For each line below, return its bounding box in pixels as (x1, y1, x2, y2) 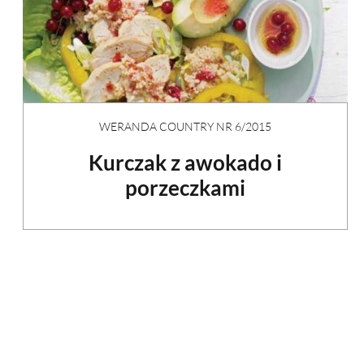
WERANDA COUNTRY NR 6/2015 (99, 119, 271, 133)
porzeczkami (125, 174, 245, 201)
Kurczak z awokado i (89, 149, 282, 175)
